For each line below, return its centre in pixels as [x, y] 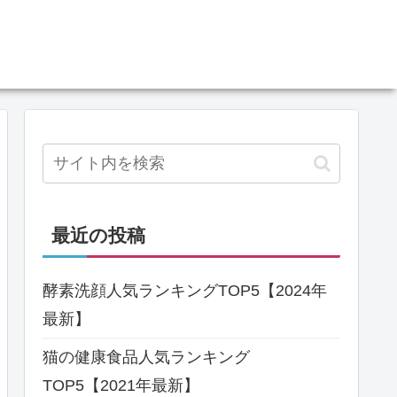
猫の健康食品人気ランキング [146, 357]
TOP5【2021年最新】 [121, 385]
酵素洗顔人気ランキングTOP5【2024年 [185, 291]
